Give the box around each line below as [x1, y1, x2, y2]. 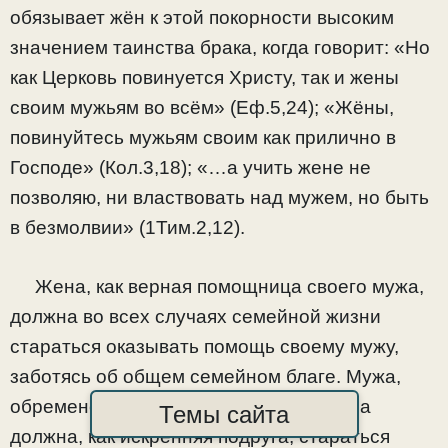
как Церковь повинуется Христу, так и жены [10, 67, 399, 89]
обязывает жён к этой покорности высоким [10, 7, 394, 29]
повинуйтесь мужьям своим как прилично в [10, 127, 396, 149]
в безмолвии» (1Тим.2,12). [10, 217, 245, 239]
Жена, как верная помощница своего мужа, [10, 275, 424, 297]
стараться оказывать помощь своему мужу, [10, 335, 399, 357]
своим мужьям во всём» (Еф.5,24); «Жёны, [10, 97, 394, 119]
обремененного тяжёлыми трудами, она [10, 395, 371, 417]
